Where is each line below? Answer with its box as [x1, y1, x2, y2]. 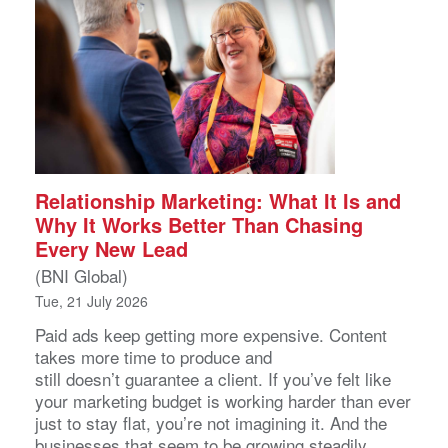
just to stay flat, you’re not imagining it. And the [35, 410, 387, 436]
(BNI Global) [35, 263, 128, 289]
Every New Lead [35, 234, 188, 264]
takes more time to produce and [35, 344, 272, 370]
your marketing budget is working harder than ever [35, 388, 411, 414]
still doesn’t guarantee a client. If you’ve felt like [35, 366, 391, 392]
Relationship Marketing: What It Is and [35, 186, 401, 216]
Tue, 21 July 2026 [35, 291, 148, 312]
